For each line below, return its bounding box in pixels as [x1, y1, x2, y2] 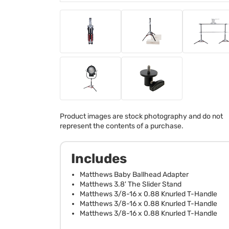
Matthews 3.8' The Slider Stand [80, 179, 181, 189]
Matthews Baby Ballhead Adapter [80, 170, 189, 179]
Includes [71, 150, 127, 167]
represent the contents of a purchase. [60, 121, 184, 130]
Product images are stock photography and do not [60, 111, 223, 121]
